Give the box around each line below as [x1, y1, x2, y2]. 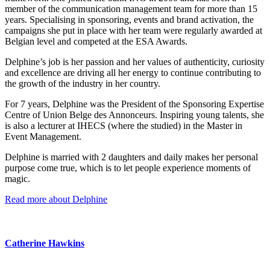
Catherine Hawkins [5, 238, 84, 249]
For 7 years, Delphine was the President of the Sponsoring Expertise [5, 99, 264, 110]
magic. [5, 174, 30, 184]
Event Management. [5, 131, 81, 142]
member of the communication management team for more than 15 [5, 4, 257, 14]
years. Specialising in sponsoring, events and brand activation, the [5, 14, 254, 25]
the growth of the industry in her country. [5, 78, 160, 89]
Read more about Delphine [5, 194, 107, 205]
